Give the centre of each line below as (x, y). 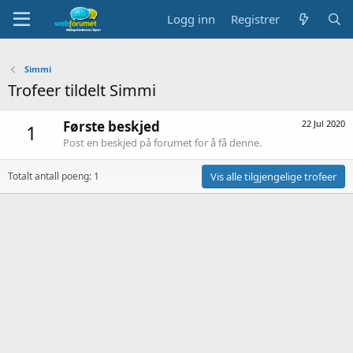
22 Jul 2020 (323, 124)
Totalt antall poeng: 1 (54, 176)
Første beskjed (111, 127)
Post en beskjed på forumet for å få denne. (162, 143)
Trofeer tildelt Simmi (82, 90)
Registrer (256, 19)
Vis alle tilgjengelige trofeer (273, 177)
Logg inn (191, 19)
